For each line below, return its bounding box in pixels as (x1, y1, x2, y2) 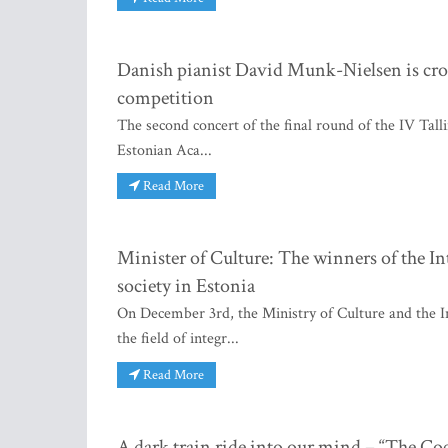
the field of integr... (117, 328, 239, 350)
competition (117, 84, 214, 111)
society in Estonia (117, 273, 255, 300)
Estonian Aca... (117, 139, 212, 161)
